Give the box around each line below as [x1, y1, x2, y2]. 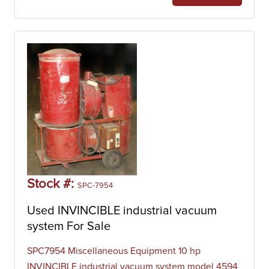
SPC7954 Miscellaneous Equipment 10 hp [27, 246, 201, 256]
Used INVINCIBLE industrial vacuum [27, 205, 217, 217]
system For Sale [27, 220, 110, 232]
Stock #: [27, 178, 77, 191]
